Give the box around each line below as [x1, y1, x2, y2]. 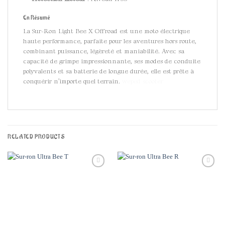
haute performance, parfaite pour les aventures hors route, [23, 37, 196, 45]
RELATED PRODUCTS [8, 133, 65, 141]
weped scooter [122, 77, 163, 85]
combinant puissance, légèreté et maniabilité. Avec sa [23, 47, 184, 55]
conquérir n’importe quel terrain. [23, 77, 122, 85]
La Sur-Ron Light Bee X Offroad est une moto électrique [23, 27, 190, 35]
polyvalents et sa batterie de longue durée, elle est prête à [23, 67, 194, 75]
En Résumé [23, 14, 50, 22]
